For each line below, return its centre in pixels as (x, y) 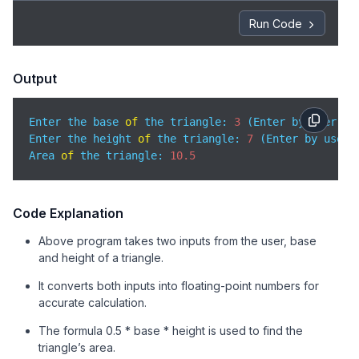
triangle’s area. (77, 347)
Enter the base (77, 122)
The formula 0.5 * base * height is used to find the (171, 331)
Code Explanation (68, 213)
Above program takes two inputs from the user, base (177, 241)
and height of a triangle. (101, 258)
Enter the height (83, 139)
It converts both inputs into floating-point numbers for (179, 286)
